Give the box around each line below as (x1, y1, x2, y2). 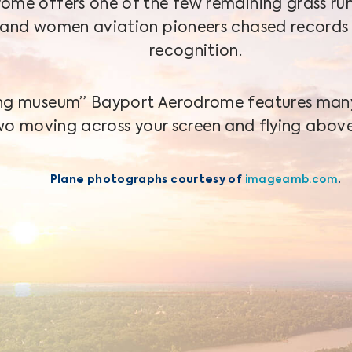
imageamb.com (244, 175, 338, 185)
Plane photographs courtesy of (49, 175, 245, 185)
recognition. (148, 44, 243, 59)
